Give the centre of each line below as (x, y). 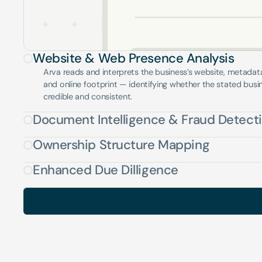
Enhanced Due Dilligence (106, 170)
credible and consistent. (88, 96)
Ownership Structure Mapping (121, 145)
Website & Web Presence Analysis (134, 58)
